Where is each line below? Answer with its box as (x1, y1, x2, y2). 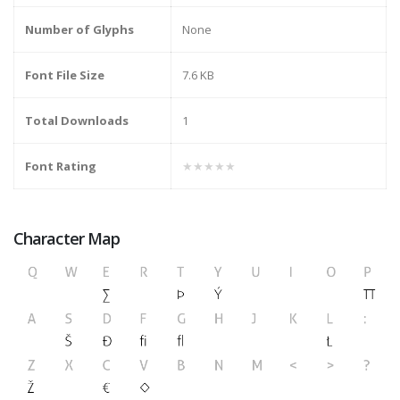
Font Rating (25, 158, 96, 175)
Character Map (13, 228, 121, 250)
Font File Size (25, 67, 104, 84)
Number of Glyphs (25, 21, 134, 38)
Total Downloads (25, 112, 129, 129)
